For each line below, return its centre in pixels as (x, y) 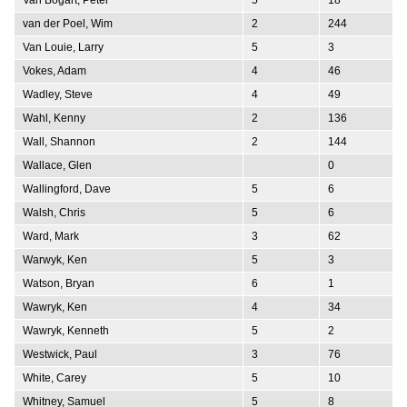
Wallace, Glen (57, 165)
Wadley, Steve (58, 94)
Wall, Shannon (59, 141)
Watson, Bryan (59, 283)
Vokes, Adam (55, 70)
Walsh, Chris (54, 212)
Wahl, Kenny (54, 118)
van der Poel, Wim (68, 23)
